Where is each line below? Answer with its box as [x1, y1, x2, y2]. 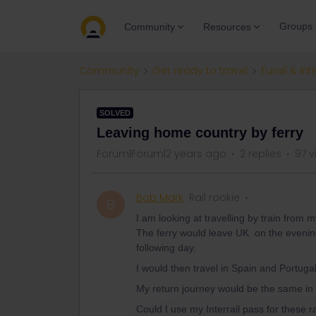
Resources [203, 20, 251, 32]
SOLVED [99, 109, 130, 117]
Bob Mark [136, 190, 183, 205]
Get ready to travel [152, 63, 248, 78]
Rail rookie [189, 190, 240, 205]
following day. [136, 242, 196, 253]
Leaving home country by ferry [97, 125, 303, 140]
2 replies [240, 147, 281, 161]
